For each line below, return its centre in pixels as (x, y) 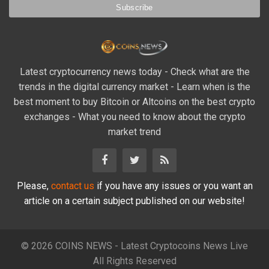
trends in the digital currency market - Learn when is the (134, 86)
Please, (34, 186)
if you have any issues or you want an (173, 186)
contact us (72, 186)
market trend (134, 131)
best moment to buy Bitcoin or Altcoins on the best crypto (134, 101)
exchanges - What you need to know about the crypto (134, 116)
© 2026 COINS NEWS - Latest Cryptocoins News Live (134, 246)
